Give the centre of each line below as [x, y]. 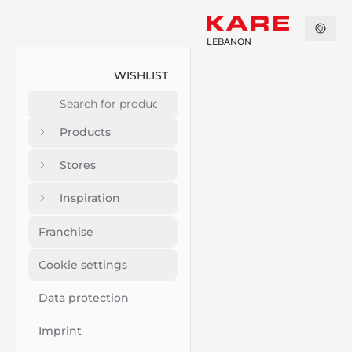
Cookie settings [83, 265]
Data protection [84, 298]
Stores [78, 165]
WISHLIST [141, 75]
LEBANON [229, 41]
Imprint [60, 331]
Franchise [66, 232]
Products [85, 132]
